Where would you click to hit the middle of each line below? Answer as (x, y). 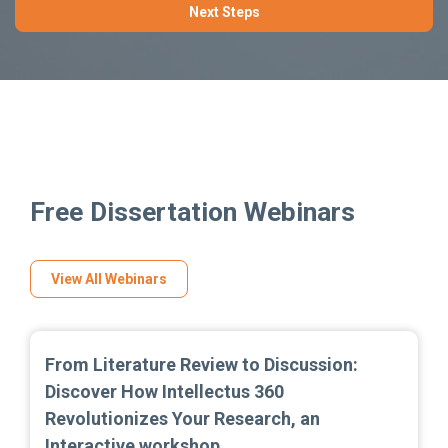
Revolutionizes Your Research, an (182, 418)
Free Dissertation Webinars (192, 211)
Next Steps (224, 11)
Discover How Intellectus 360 (164, 391)
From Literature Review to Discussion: (201, 364)
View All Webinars (109, 278)
